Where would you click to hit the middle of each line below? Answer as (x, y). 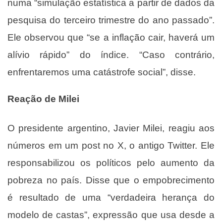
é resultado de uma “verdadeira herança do (111, 197)
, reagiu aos (189, 128)
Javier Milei (138, 128)
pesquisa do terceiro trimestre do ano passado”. (111, 20)
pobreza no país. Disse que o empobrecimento (111, 180)
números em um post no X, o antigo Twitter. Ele (111, 145)
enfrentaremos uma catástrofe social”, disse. (102, 72)
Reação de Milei (43, 99)
